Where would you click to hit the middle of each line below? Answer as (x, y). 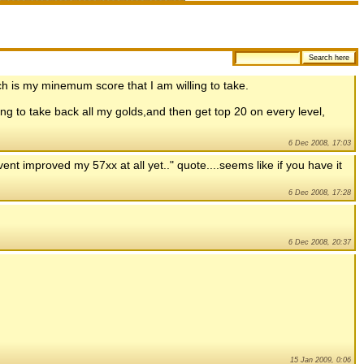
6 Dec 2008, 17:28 (320, 192)
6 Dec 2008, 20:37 (320, 242)
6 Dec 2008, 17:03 (320, 143)
